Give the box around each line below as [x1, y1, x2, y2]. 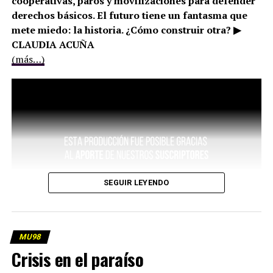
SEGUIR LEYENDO [104, 178, 169, 188]
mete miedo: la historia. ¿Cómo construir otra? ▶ [11, 23, 241, 37]
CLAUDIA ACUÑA [11, 38, 94, 52]
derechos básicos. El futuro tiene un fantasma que [11, 9, 247, 23]
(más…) [11, 52, 44, 66]
